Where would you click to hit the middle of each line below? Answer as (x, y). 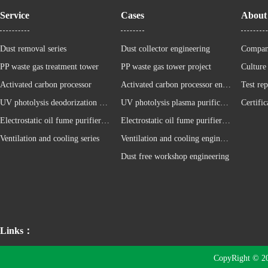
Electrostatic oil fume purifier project (226, 121)
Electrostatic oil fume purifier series (105, 121)
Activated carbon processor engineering (226, 85)
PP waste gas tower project (166, 67)
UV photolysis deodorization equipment (103, 103)
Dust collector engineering (165, 49)
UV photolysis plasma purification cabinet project (224, 103)
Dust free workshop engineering (175, 156)
